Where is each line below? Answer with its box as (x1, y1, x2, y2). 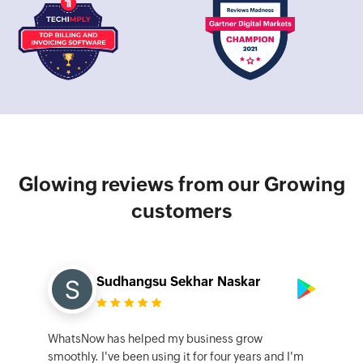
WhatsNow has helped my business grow (48, 332, 263, 345)
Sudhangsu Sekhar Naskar (96, 274, 261, 289)
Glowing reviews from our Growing (18, 173, 345, 195)
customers (130, 200, 233, 222)
